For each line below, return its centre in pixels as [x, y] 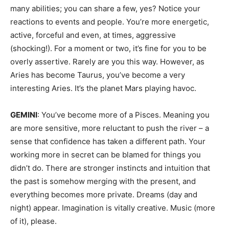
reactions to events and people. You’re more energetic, [110, 22]
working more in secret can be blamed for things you [106, 155]
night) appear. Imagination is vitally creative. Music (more [113, 208]
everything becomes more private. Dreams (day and [104, 194]
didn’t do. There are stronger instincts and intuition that [110, 168]
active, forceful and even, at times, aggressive [93, 35]
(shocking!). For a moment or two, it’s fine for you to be [108, 48]
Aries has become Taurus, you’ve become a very [98, 75]
